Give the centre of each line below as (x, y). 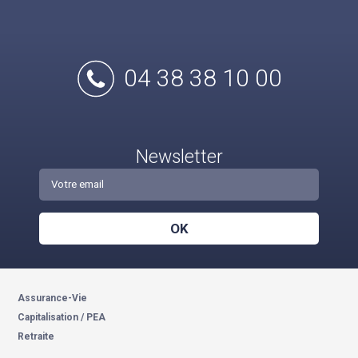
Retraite (36, 336)
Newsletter (179, 157)
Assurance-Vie (53, 298)
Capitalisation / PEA (62, 317)
